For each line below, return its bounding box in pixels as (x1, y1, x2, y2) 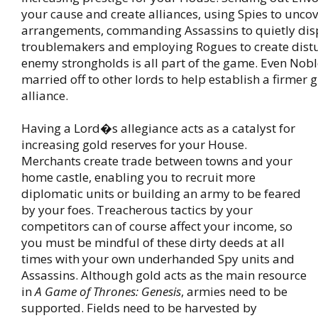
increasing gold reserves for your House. (21, 136, 247, 153)
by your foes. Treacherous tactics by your (21, 202, 253, 218)
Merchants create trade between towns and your (21, 153, 292, 169)
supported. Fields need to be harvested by (21, 300, 257, 316)
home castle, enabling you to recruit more (21, 169, 256, 185)
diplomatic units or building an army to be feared (21, 185, 301, 202)
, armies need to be (181, 283, 287, 300)
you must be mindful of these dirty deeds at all (21, 234, 285, 251)
